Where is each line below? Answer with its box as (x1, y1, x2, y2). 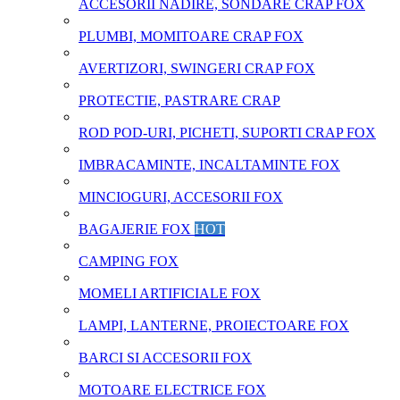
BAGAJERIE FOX (79, 221, 195, 237)
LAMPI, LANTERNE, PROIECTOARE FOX (79, 318, 349, 333)
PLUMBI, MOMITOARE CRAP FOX (79, 29, 304, 44)
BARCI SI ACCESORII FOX (79, 350, 252, 365)
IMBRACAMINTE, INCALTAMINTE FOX (79, 157, 340, 172)
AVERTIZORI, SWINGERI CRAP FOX (79, 61, 315, 76)
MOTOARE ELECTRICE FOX (79, 382, 266, 397)
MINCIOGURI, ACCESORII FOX (79, 189, 283, 204)
